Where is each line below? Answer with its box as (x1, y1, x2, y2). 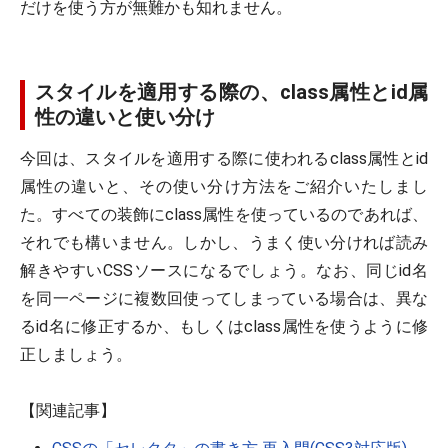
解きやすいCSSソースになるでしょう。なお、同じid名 (20, 261, 428, 280)
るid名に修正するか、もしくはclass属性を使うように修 (20, 317, 428, 336)
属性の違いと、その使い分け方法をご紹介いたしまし (20, 177, 428, 196)
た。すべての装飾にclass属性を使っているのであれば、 (20, 205, 428, 224)
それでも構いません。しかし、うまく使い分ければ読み (20, 233, 428, 252)
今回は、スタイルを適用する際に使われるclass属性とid (20, 149, 428, 168)
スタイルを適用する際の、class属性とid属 (35, 80, 428, 104)
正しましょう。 (20, 345, 132, 364)
